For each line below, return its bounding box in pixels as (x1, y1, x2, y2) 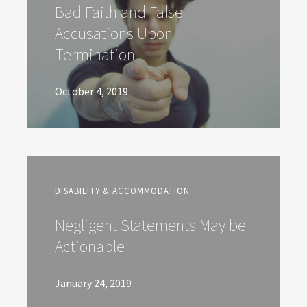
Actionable (55, 236, 125, 258)
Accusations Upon (55, 23, 173, 45)
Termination (55, 44, 135, 66)
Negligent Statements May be (55, 214, 246, 236)
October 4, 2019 (55, 84, 128, 99)
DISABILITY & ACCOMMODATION (55, 185, 190, 197)
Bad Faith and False (55, 1, 183, 23)
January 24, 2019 (55, 276, 132, 291)
